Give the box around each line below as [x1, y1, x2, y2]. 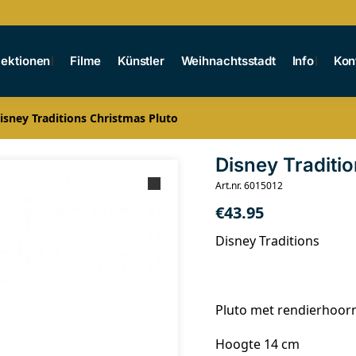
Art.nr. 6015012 [215, 179, 283, 192]
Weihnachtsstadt [180, 53, 277, 68]
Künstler [117, 53, 165, 68]
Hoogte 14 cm [215, 335, 300, 354]
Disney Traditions [215, 232, 319, 250]
